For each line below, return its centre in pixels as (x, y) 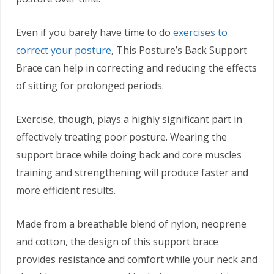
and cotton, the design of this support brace (117, 241)
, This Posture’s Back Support (179, 50)
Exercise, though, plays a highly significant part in (129, 119)
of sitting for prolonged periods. (90, 85)
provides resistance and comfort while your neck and (137, 259)
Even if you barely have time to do (94, 32)
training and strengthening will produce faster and (132, 172)
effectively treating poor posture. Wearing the (121, 137)
